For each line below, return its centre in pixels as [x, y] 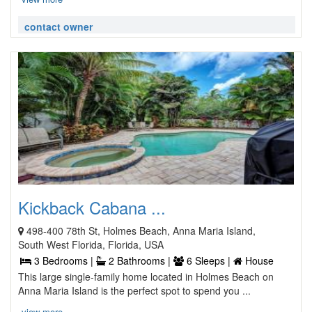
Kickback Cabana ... [92, 207]
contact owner [58, 26]
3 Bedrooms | [64, 260]
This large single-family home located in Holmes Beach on [146, 276]
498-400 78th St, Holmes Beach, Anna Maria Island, [141, 231]
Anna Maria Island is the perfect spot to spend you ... [134, 290]
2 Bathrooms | [140, 260]
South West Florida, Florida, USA [91, 244]
